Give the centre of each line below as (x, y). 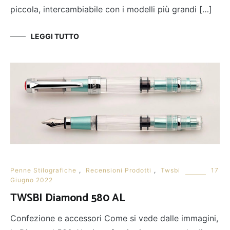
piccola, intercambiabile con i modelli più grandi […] (111, 9)
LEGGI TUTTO (55, 36)
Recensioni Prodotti (119, 170)
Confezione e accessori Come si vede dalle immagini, (114, 218)
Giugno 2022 (32, 180)
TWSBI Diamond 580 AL (68, 198)
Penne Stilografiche (43, 170)
